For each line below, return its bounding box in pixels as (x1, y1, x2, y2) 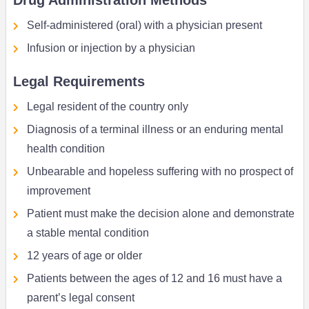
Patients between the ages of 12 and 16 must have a (26, 272, 282, 285)
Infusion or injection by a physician (26, 42, 195, 54)
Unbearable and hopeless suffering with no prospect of (26, 166, 293, 178)
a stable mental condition (26, 227, 149, 239)
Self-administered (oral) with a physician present (26, 19, 262, 32)
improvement (26, 185, 90, 197)
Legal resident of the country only (26, 101, 188, 113)
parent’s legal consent (26, 292, 134, 304)
